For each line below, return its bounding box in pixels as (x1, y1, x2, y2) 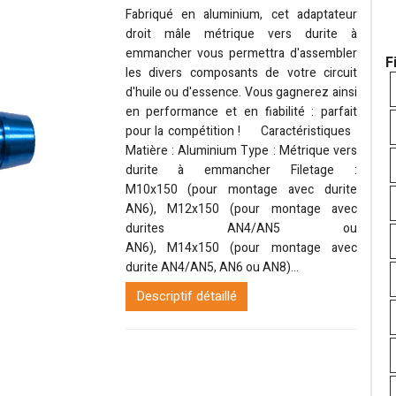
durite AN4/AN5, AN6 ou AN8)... (125, 257, 299, 277)
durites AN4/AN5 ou (125, 218, 357, 238)
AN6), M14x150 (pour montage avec (125, 238, 357, 257)
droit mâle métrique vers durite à (125, 24, 357, 43)
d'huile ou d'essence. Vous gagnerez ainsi (125, 82, 357, 102)
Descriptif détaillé (135, 286, 237, 306)
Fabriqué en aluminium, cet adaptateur (125, 4, 357, 24)
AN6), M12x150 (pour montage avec (125, 199, 357, 218)
